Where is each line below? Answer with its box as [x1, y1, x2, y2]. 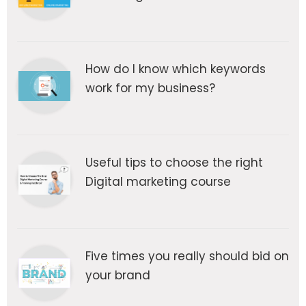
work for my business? [85, 80, 215, 97]
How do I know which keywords [85, 61, 266, 78]
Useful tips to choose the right [85, 154, 263, 171]
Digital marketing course [85, 173, 231, 191]
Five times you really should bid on [85, 248, 289, 265]
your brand [85, 267, 150, 284]
